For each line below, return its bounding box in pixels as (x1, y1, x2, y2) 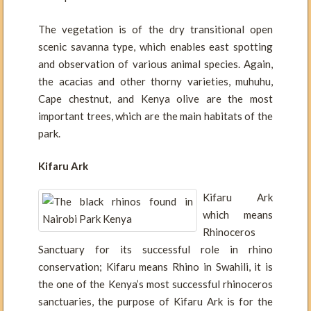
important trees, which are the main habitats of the (38, 109, 273, 122)
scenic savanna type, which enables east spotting (38, 40, 273, 53)
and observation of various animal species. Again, (38, 57, 273, 70)
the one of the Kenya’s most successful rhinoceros (38, 278, 273, 291)
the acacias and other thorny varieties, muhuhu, (38, 74, 273, 87)
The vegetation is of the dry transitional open (38, 22, 273, 35)
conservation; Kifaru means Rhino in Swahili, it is (38, 260, 273, 274)
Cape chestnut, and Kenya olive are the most (38, 92, 273, 105)
